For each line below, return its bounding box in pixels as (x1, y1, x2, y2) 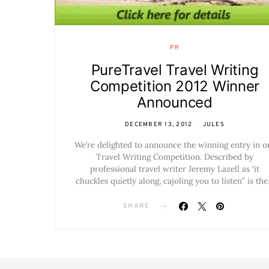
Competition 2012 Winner (89, 77, 260, 95)
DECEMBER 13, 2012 (125, 121, 193, 129)
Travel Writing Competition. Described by (96, 151, 253, 163)
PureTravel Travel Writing (91, 61, 259, 79)
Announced (137, 94, 213, 112)
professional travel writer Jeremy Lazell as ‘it (90, 163, 259, 175)
